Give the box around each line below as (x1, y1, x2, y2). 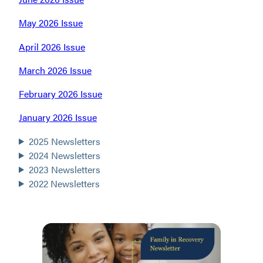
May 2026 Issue (19, 16, 83, 30)
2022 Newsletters (29, 176, 100, 190)
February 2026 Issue (19, 87, 102, 101)
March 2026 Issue (19, 63, 92, 77)
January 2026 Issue (19, 110, 97, 124)
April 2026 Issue (19, 39, 85, 53)
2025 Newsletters (29, 134, 101, 148)
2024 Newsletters (29, 148, 101, 162)
